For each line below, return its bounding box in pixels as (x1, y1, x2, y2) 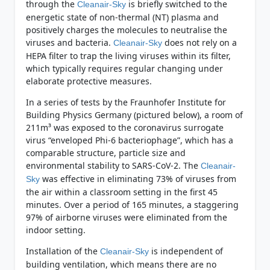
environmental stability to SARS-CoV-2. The (25, 160, 201, 172)
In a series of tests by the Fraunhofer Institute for (25, 96, 226, 108)
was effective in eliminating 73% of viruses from (39, 173, 236, 185)
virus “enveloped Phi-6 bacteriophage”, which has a (25, 134, 233, 146)
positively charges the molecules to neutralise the (25, 24, 227, 36)
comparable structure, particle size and (25, 147, 186, 159)
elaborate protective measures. (25, 75, 152, 87)
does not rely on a (162, 37, 237, 49)
